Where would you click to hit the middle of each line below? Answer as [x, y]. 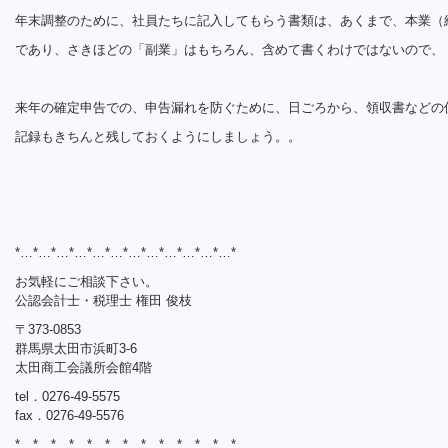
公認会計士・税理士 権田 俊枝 [103, 300]
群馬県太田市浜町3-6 [76, 348]
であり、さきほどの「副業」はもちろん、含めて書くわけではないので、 [229, 49]
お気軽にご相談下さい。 [86, 281]
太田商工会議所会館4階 [83, 367]
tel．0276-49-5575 [67, 396]
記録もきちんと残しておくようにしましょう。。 [158, 136]
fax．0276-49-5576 [69, 415]
